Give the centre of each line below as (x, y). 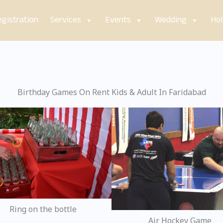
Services (66, 20)
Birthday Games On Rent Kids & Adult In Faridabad (111, 92)
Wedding (171, 20)
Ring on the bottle (43, 209)
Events (118, 20)
